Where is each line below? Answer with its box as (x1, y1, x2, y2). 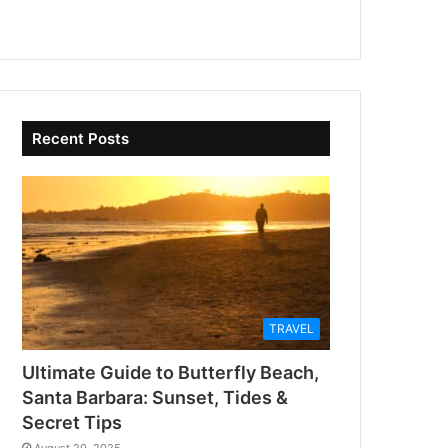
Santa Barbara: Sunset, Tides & (22, 387, 289, 409)
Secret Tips (22, 412, 123, 434)
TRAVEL (269, 321, 314, 337)
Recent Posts (32, 129, 130, 149)
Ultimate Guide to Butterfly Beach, (22, 362, 320, 384)
